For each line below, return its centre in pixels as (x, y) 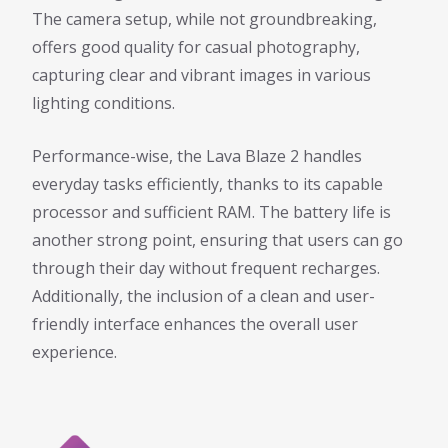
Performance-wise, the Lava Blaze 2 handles (197, 156)
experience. (74, 352)
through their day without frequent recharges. (206, 268)
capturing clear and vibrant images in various (201, 75)
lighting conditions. (103, 103)
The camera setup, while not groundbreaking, (204, 19)
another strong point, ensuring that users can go (217, 240)
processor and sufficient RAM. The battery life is (211, 212)
